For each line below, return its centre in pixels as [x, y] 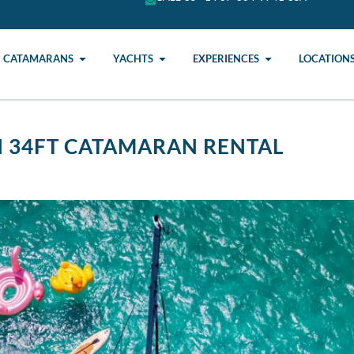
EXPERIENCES [226, 59]
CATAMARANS [39, 59]
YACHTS [134, 59]
